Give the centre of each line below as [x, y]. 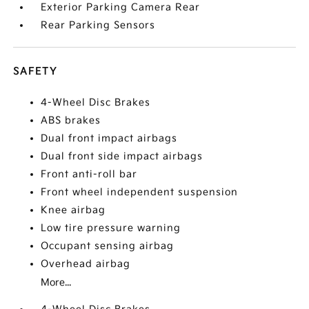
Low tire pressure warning [111, 228]
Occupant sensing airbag [108, 246]
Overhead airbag [86, 264]
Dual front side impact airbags [122, 157]
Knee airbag [73, 210]
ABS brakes [71, 121]
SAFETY [36, 72]
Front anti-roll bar [89, 175]
